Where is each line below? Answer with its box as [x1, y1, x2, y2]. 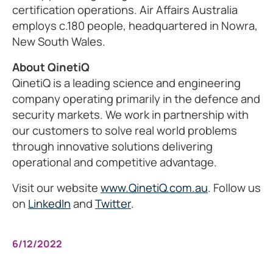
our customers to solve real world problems [12, 122, 237, 138]
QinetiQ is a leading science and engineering [12, 75, 241, 91]
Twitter [95, 196, 131, 211]
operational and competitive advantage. [12, 154, 217, 170]
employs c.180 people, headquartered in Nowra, [12, 18, 258, 34]
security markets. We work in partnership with [12, 107, 249, 122]
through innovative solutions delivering [12, 138, 213, 154]
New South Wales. [12, 34, 105, 49]
